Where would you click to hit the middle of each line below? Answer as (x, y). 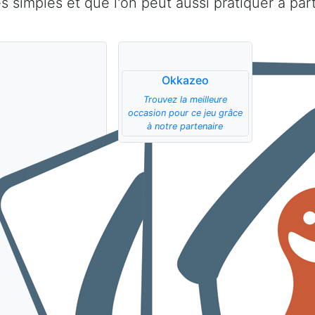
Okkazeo (185, 81)
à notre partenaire (185, 127)
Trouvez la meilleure (185, 100)
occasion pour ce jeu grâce (185, 113)
